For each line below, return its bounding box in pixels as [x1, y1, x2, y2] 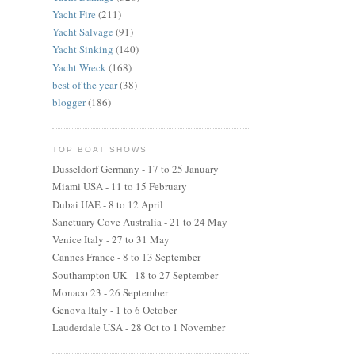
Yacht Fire [52, 6, 96, 21]
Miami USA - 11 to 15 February [52, 179, 187, 194]
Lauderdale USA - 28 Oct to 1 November [52, 320, 225, 335]
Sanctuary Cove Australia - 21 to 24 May [52, 214, 227, 229]
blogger [52, 95, 86, 110]
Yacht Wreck [52, 59, 106, 74]
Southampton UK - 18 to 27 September [52, 267, 218, 282]
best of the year [52, 77, 117, 92]
